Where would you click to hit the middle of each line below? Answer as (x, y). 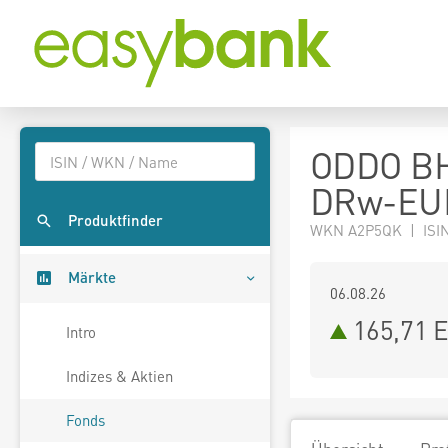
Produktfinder (115, 220)
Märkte (92, 277)
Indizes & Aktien (119, 376)
